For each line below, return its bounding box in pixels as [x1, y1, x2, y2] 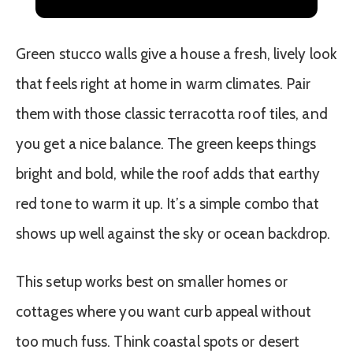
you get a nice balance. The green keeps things [16, 135, 317, 154]
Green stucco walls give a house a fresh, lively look [16, 45, 336, 64]
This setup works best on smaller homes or [16, 273, 288, 292]
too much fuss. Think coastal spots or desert [16, 333, 300, 351]
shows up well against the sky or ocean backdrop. [16, 225, 331, 243]
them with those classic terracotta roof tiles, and [16, 105, 328, 124]
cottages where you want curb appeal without [16, 303, 312, 321]
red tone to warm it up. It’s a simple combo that [16, 195, 320, 214]
